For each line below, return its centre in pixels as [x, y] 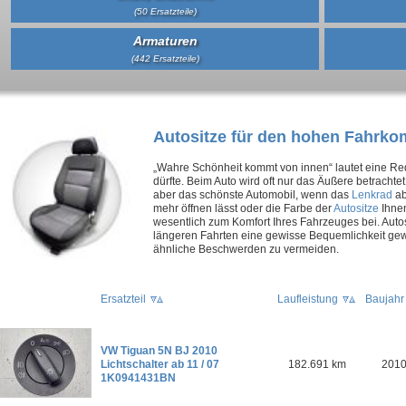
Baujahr [385, 299]
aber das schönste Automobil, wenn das [252, 194]
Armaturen [165, 41]
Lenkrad [372, 194]
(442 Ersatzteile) [165, 58]
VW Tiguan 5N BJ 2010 [159, 350]
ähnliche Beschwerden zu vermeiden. [246, 249]
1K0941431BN [138, 377]
